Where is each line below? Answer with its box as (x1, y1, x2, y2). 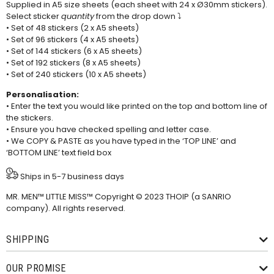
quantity (61, 10, 94, 23)
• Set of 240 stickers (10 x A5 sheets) (6, 68, 146, 81)
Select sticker (6, 10, 61, 23)
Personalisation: (6, 89, 79, 101)
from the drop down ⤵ (94, 10, 182, 23)
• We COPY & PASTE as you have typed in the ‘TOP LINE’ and (6, 135, 236, 147)
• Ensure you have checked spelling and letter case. (6, 124, 211, 136)
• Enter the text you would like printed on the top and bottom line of (6, 100, 267, 113)
